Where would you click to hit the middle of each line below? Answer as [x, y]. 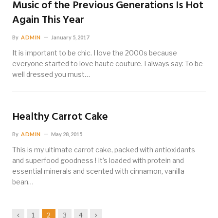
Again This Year [48, 20]
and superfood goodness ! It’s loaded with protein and [98, 161]
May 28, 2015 [66, 134]
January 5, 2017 [70, 37]
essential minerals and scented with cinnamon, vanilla [98, 171]
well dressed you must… [51, 74]
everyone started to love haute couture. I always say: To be [108, 64]
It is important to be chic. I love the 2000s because [95, 53]
